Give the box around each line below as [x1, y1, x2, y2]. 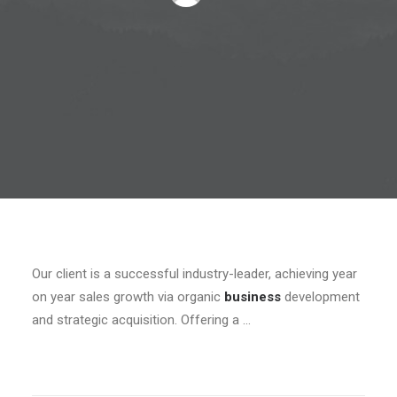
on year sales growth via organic [32, 289, 224, 305]
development [281, 289, 360, 305]
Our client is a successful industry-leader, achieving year [32, 266, 357, 282]
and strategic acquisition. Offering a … [32, 312, 251, 328]
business [224, 289, 281, 305]
